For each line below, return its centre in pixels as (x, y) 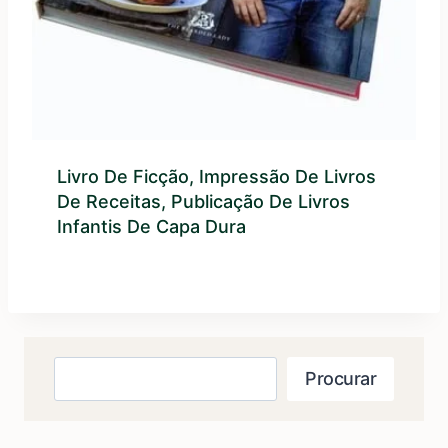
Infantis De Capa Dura (151, 226)
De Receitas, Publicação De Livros (203, 201)
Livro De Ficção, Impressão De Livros (216, 176)
